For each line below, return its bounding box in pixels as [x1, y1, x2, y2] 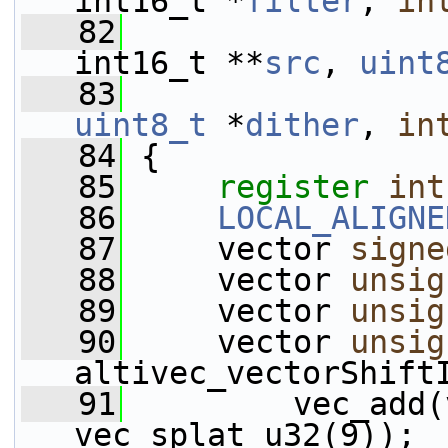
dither [245, 107, 359, 143]
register [217, 169, 369, 205]
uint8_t [74, 107, 207, 143]
